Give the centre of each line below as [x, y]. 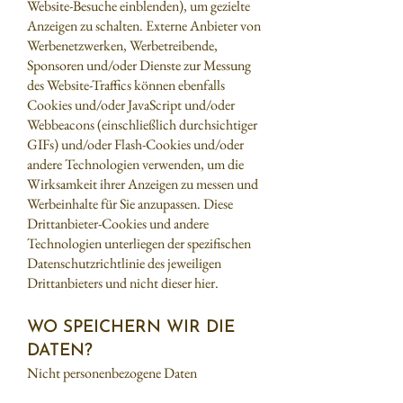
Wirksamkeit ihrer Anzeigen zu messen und [143, 184]
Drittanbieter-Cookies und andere [118, 224]
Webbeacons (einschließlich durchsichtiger [142, 125]
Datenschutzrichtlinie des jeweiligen [124, 263]
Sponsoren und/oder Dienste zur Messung [139, 65]
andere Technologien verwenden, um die [135, 164]
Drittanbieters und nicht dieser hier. [123, 283]
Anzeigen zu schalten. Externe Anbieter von [144, 26]
